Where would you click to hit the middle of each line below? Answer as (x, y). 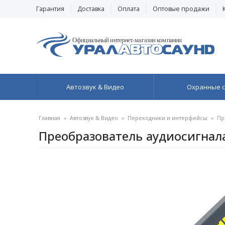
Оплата (129, 9)
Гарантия (50, 9)
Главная (49, 118)
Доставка (91, 9)
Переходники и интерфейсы (167, 118)
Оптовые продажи (181, 9)
